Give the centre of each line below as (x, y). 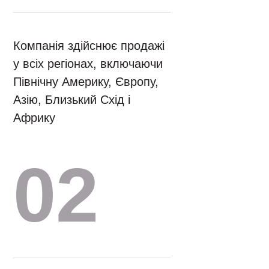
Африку (35, 117)
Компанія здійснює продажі (89, 45)
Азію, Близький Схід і (72, 99)
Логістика (155, 163)
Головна (30, 163)
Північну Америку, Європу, (86, 81)
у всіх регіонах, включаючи (88, 63)
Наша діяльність (91, 163)
